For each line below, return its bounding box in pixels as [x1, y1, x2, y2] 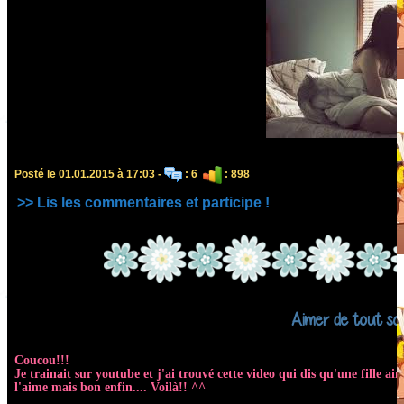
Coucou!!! [14, 353, 69, 367]
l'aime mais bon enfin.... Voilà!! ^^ [14, 380, 206, 394]
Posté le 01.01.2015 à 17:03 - [14, 167, 164, 180]
